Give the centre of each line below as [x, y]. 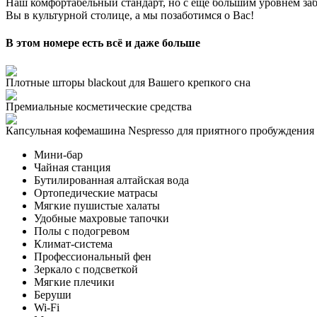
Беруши [53, 294]
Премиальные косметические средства [99, 106]
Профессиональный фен [93, 256]
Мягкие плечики [74, 282]
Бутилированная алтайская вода [111, 180]
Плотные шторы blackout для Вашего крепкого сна [128, 82]
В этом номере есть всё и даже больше [103, 43]
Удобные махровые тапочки [102, 218]
